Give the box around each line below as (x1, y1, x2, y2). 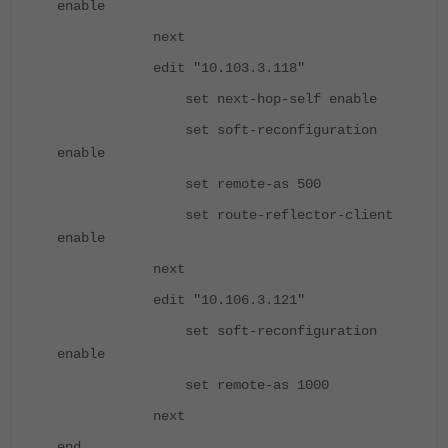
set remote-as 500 (57, 176, 321, 193)
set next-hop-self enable (57, 91, 377, 108)
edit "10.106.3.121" (57, 292, 305, 309)
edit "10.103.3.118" (57, 60, 305, 77)
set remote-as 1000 (57, 377, 329, 394)
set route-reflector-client (57, 207, 393, 224)
